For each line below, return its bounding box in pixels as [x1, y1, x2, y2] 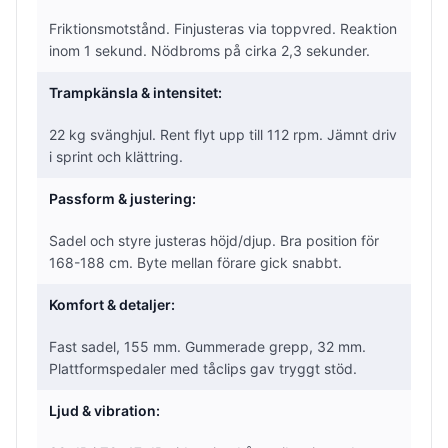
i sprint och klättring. [49, 147, 183, 165]
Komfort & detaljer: [49, 295, 175, 313]
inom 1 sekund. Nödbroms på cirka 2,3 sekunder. [49, 41, 370, 59]
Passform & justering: [49, 189, 196, 207]
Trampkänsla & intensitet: [49, 83, 222, 101]
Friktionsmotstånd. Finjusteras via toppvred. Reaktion [49, 19, 397, 37]
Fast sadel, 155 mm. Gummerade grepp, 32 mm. [49, 337, 366, 355]
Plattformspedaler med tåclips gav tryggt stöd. [49, 359, 357, 377]
